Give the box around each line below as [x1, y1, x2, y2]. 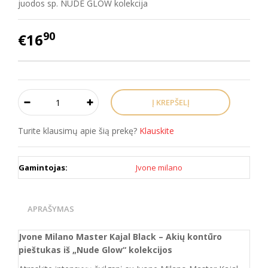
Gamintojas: [19, 162, 68, 173]
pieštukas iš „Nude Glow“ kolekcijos [19, 244, 175, 255]
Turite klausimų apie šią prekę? [18, 125, 139, 136]
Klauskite [139, 125, 174, 136]
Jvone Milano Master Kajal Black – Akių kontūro [19, 231, 222, 242]
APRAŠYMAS [28, 203, 74, 214]
